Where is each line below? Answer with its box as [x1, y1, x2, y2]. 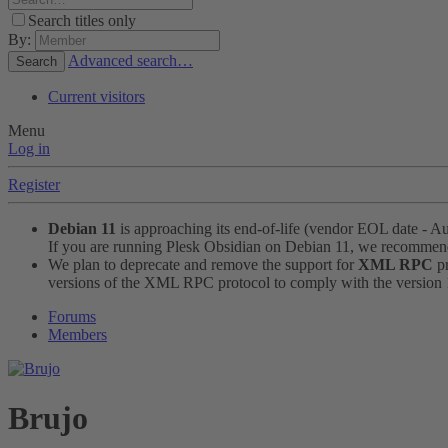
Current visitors [48, 88, 145, 106]
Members [48, 326, 107, 344]
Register [8, 176, 60, 194]
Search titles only [28, 12, 136, 30]
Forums [48, 308, 96, 326]
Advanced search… [68, 52, 193, 70]
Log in [8, 140, 50, 158]
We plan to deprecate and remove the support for [48, 256, 358, 274]
